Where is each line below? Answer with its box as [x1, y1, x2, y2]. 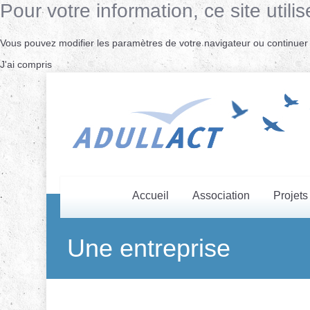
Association [192, 190, 250, 202]
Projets [273, 190, 308, 202]
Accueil [131, 190, 169, 202]
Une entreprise [67, 234, 230, 262]
